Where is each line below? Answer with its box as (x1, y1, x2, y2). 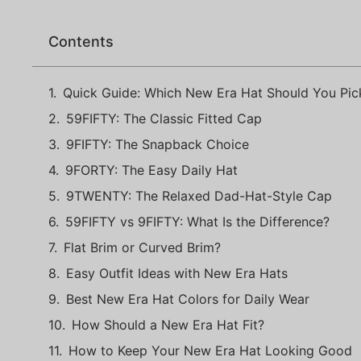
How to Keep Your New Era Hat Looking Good (68, 342, 352, 359)
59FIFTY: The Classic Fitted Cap (66, 110, 262, 127)
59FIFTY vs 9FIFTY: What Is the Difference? (65, 214, 330, 230)
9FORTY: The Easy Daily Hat (65, 162, 238, 178)
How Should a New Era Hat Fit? (72, 317, 264, 333)
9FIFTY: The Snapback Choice (66, 136, 249, 152)
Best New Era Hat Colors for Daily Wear (66, 291, 309, 307)
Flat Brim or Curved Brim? (64, 239, 221, 255)
